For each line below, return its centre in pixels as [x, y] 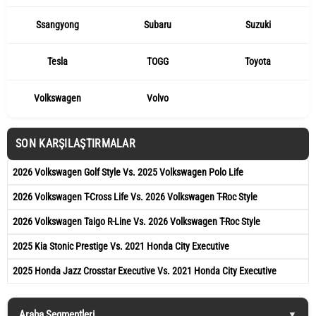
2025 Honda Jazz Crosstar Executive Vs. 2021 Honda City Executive [145, 271]
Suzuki [258, 24]
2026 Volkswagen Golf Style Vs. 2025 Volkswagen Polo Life [128, 172]
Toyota [258, 61]
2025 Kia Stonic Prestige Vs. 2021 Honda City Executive [121, 246]
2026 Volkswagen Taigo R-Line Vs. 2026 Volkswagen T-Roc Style [136, 221]
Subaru [157, 24]
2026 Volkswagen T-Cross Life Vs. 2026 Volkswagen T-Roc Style [135, 196]
